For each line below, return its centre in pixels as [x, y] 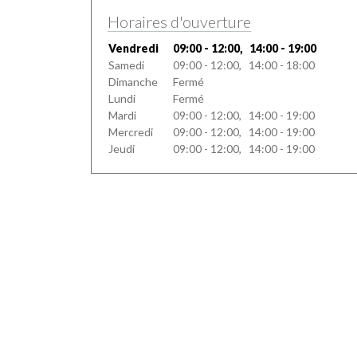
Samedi [126, 65]
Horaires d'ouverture [179, 22]
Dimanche [133, 82]
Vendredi [133, 49]
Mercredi [131, 132]
